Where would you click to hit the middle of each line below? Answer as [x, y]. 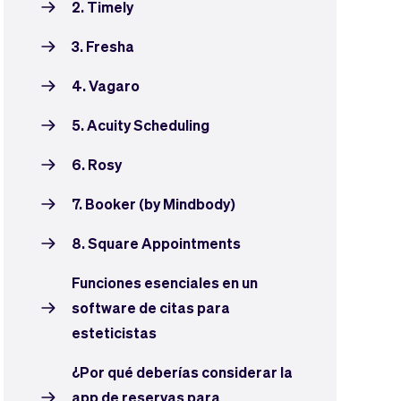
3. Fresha [103, 46]
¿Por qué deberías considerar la [182, 372]
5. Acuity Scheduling [141, 125]
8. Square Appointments [156, 243]
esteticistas [114, 333]
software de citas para [151, 307]
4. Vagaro [106, 85]
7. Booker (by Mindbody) [154, 204]
